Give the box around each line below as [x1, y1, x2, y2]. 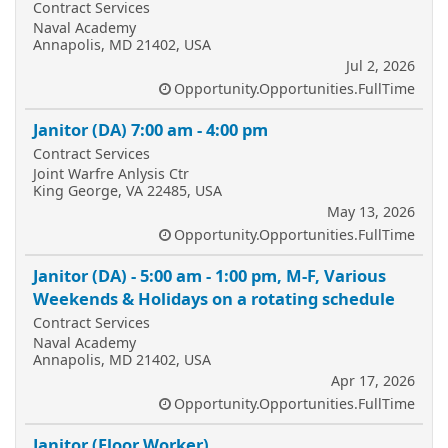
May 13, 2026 [327, 202, 415, 221]
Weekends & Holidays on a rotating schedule [33, 287, 395, 310]
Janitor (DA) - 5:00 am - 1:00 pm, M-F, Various [33, 264, 386, 287]
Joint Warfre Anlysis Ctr [33, 164, 189, 183]
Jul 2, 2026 [346, 56, 415, 75]
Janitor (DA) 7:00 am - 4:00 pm [33, 118, 268, 141]
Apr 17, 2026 [331, 371, 415, 390]
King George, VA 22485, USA [33, 181, 222, 200]
